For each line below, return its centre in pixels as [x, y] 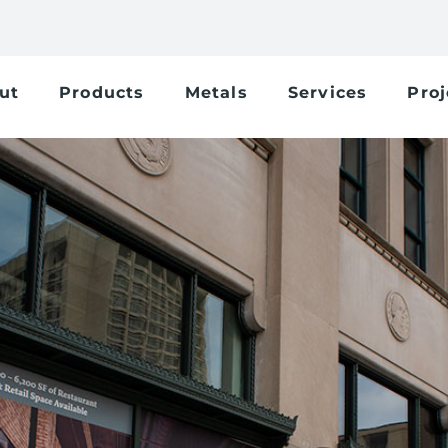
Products [101, 92]
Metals [216, 92]
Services [327, 92]
